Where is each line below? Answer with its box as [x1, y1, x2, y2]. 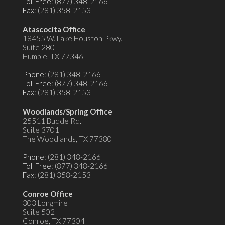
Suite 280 [23, 42, 55, 52]
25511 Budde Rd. [23, 116, 81, 125]
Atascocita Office [23, 24, 85, 34]
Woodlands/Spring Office [23, 106, 113, 116]
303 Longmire [23, 198, 68, 207]
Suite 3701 [23, 125, 59, 134]
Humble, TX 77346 [23, 51, 83, 61]
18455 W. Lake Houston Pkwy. [23, 33, 122, 43]
